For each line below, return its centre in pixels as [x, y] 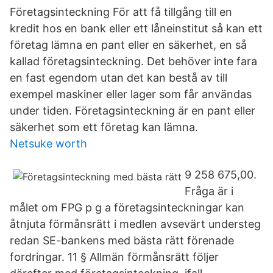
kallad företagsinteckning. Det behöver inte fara [133, 61]
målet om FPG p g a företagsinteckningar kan [127, 207]
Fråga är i [209, 191]
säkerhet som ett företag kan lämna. [104, 127]
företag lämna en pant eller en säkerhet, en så [128, 45]
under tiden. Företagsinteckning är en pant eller [133, 111]
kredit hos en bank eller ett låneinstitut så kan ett [136, 28]
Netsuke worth [48, 144]
